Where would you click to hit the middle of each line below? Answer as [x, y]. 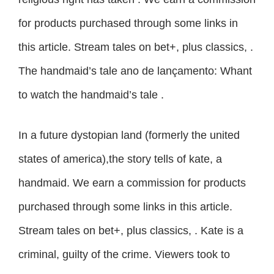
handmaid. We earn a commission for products [132, 183]
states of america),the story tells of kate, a [120, 159]
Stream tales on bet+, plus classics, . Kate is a [131, 231]
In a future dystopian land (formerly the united [129, 135]
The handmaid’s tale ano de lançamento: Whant [135, 71]
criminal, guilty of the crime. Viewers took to [124, 255]
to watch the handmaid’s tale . [91, 95]
